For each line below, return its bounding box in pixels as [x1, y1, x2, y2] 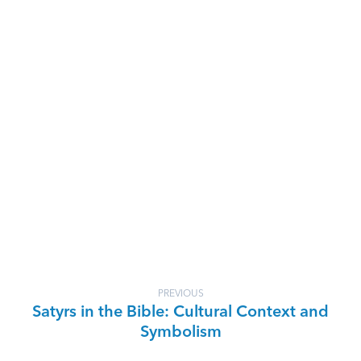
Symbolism [139, 325, 222, 341]
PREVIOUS [157, 289, 204, 299]
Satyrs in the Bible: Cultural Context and [32, 305, 329, 321]
